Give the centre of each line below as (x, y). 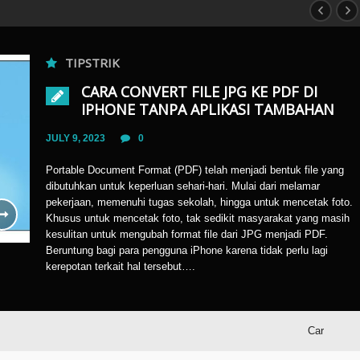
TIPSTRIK (92, 63)
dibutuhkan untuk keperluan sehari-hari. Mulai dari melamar (183, 186)
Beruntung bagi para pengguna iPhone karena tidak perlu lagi (187, 250)
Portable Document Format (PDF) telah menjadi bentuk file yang (195, 170)
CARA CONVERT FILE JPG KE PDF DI (199, 92)
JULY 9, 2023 (76, 138)
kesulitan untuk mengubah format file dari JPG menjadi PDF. (187, 234)
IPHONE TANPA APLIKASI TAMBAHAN (208, 109)
